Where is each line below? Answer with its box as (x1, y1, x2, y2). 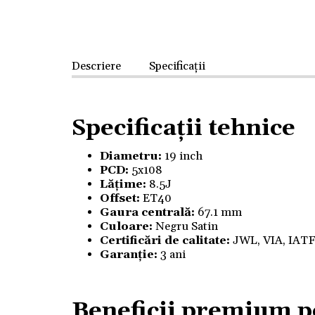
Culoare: (100, 219, 155, 234)
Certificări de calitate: (100, 233, 230, 248)
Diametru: (100, 148, 162, 164)
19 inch (162, 148, 202, 164)
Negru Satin (155, 219, 218, 234)
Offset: (100, 191, 140, 206)
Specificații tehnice (72, 113, 295, 143)
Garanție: (100, 247, 160, 262)
